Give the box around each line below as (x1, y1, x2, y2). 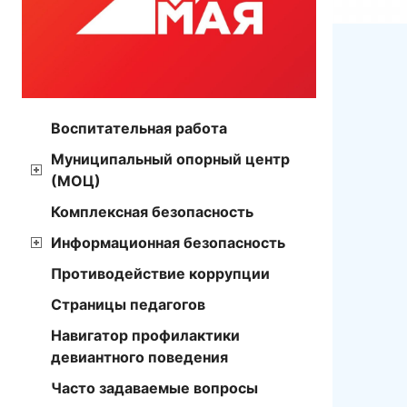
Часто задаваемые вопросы (51, 378, 258, 397)
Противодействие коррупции (51, 263, 270, 283)
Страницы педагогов (51, 294, 205, 313)
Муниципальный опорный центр (51, 149, 290, 168)
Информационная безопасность (51, 233, 285, 252)
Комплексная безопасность (51, 202, 253, 221)
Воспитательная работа (51, 118, 227, 137)
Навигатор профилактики (51, 325, 240, 344)
